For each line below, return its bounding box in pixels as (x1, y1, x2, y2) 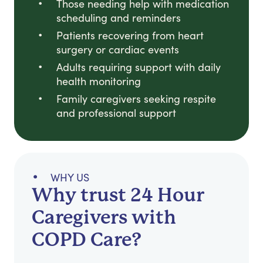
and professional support (56, 106, 176, 120)
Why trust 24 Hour (32, 184, 204, 207)
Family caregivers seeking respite (56, 92, 216, 106)
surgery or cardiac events (56, 42, 179, 57)
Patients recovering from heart (56, 28, 204, 43)
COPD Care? (32, 229, 141, 251)
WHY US (50, 170, 89, 185)
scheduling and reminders (56, 11, 181, 25)
